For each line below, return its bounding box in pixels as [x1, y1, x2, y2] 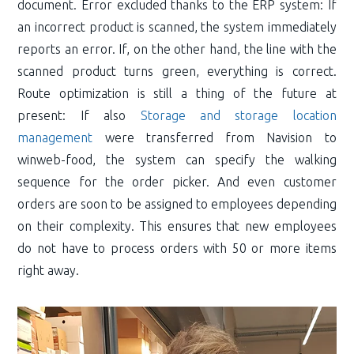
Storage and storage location [126, 107, 337, 122]
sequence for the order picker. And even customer [17, 174, 337, 189]
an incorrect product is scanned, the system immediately [17, 19, 337, 34]
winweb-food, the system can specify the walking [17, 152, 337, 167]
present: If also [17, 107, 126, 122]
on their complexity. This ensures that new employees [17, 218, 337, 233]
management [17, 130, 93, 145]
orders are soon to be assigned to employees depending [17, 196, 337, 211]
